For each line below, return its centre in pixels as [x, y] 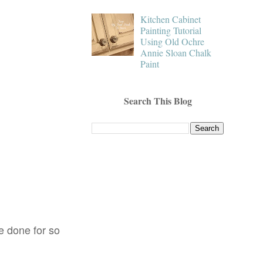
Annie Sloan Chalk [176, 52]
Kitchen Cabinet [171, 19]
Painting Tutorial [171, 30]
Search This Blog [158, 100]
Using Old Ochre [173, 41]
